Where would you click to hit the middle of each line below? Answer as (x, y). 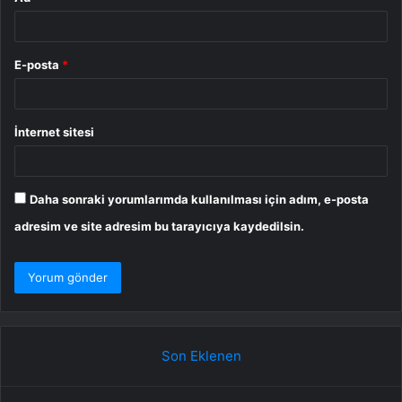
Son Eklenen (201, 355)
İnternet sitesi (54, 131)
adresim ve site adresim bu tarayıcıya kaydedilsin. (159, 226)
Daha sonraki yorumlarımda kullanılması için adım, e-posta (199, 199)
